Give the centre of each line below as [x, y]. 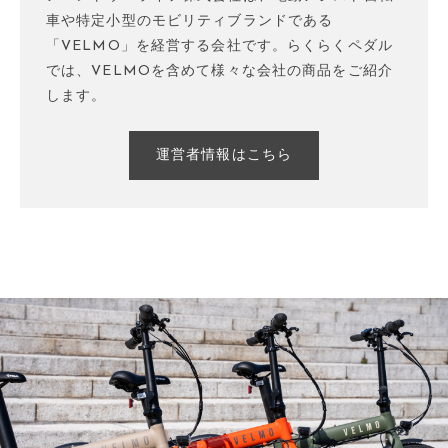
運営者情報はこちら [224, 155]
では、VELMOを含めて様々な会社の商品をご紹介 [219, 71]
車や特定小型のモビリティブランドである [190, 21]
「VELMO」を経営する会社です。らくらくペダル [219, 46]
